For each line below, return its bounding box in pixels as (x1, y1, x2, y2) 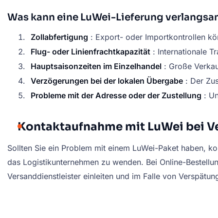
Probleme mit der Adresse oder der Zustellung (31, 91, 201, 101)
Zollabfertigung (31, 32, 88, 42)
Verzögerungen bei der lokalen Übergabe (31, 76, 183, 86)
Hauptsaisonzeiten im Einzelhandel (31, 61, 162, 72)
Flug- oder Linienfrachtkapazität (31, 47, 150, 57)
